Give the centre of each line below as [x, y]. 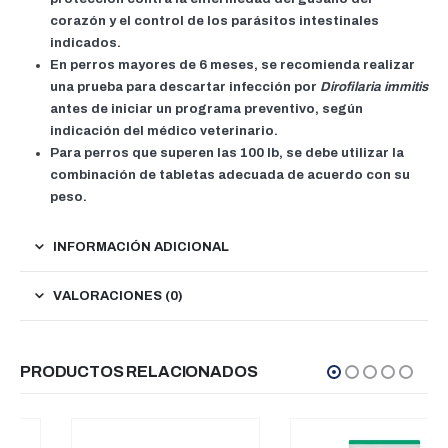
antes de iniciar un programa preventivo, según [206, 108]
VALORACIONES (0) [118, 295]
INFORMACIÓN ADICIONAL [141, 246]
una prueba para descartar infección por [184, 86]
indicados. [85, 42]
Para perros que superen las [144, 152]
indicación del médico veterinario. [163, 130]
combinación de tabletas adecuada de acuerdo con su [229, 174]
